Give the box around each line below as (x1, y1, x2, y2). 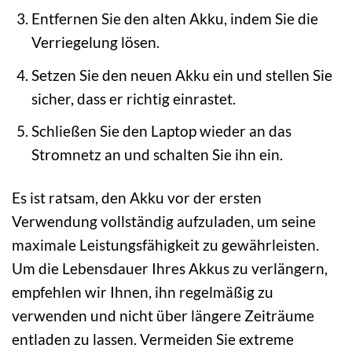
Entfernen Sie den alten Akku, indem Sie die (31, 9, 318, 28)
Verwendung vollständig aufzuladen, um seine (12, 212, 316, 231)
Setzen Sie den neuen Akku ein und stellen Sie (31, 65, 332, 84)
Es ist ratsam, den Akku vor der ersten (12, 189, 262, 207)
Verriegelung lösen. (31, 33, 159, 52)
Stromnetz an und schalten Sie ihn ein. (31, 145, 283, 164)
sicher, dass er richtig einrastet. (31, 89, 236, 108)
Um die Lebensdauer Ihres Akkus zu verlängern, (12, 259, 328, 278)
